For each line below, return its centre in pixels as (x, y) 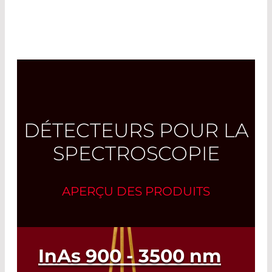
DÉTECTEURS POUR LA (136, 131)
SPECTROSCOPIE (136, 154)
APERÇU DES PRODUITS (136, 192)
